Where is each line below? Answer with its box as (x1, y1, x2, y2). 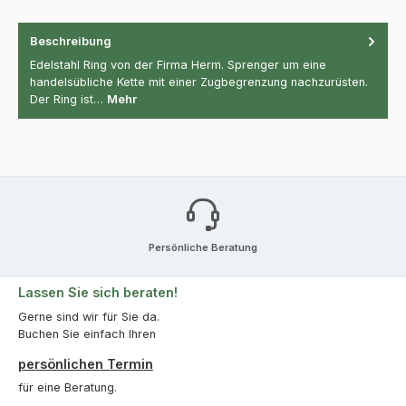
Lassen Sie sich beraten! (18, 285, 178, 301)
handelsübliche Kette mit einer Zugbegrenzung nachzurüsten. (30, 75, 368, 90)
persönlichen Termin (18, 355, 153, 372)
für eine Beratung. (18, 380, 117, 394)
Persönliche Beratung (149, 240, 257, 254)
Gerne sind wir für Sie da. (18, 309, 159, 324)
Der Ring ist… (30, 92, 107, 107)
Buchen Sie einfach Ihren (18, 326, 156, 341)
